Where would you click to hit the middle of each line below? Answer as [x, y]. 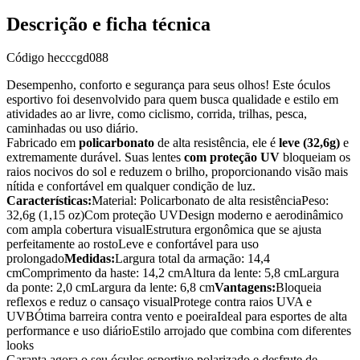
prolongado [35, 259]
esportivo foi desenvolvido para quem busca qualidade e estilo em [172, 100]
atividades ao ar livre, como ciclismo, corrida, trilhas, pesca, [157, 114]
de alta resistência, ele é [217, 143]
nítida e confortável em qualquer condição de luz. [131, 186]
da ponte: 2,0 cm [49, 288]
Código [27, 58]
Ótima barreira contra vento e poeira [126, 317]
